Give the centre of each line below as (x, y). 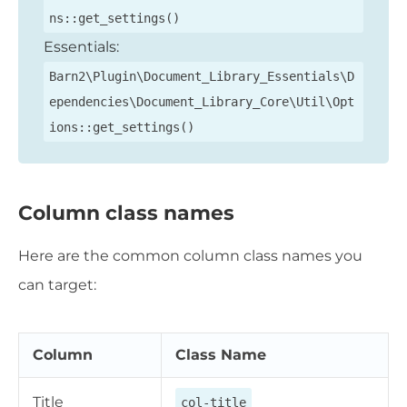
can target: (57, 284)
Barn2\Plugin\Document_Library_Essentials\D (202, 77)
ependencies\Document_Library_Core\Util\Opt (202, 102)
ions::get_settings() (122, 128)
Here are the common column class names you (190, 255)
